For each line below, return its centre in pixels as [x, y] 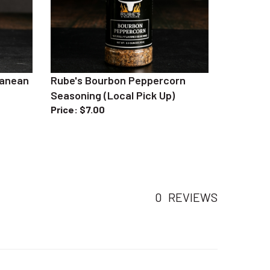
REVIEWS [193, 184]
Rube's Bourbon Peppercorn [118, 67]
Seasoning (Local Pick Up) [112, 82]
